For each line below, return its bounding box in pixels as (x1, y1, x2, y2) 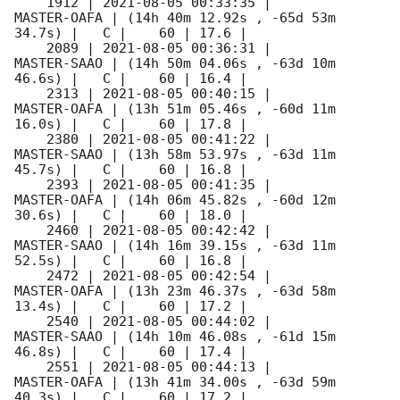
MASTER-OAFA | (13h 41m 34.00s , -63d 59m (14, 374, 336, 391)
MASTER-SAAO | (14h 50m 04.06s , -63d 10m (14, 55, 336, 72)
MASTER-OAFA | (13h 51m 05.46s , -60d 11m (14, 101, 336, 118)
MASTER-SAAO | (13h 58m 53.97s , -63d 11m (14, 146, 336, 163)
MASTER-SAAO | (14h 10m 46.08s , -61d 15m (14, 329, 336, 346)
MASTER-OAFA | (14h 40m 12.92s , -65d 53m (14, 10, 336, 27)
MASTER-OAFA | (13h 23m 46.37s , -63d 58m (14, 283, 336, 300)
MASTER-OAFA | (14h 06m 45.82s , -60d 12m (14, 192, 336, 209)
